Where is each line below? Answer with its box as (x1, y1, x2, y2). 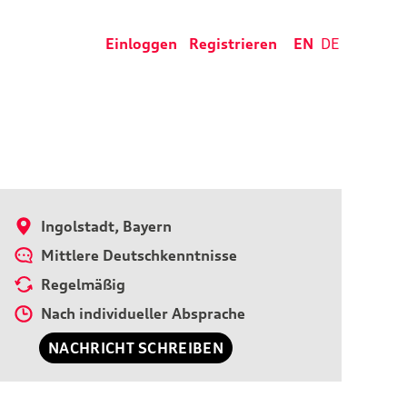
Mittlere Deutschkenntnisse (37, 246, 237, 264)
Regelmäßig (37, 275, 125, 293)
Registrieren (189, 35, 278, 53)
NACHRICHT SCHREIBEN (48, 339, 223, 357)
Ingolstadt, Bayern (37, 217, 172, 235)
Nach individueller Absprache (37, 304, 245, 323)
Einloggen (105, 35, 178, 53)
